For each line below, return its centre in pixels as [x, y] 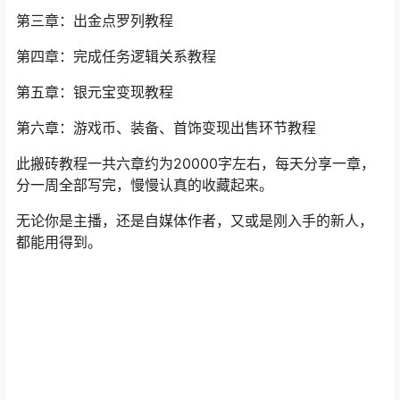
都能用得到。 [59, 242]
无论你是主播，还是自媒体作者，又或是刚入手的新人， [195, 221]
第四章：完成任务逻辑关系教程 [116, 56]
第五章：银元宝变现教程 [95, 92]
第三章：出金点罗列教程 [95, 21]
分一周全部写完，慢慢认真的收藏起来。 [145, 185]
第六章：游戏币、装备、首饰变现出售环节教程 [166, 128]
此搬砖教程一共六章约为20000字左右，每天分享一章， [196, 163]
